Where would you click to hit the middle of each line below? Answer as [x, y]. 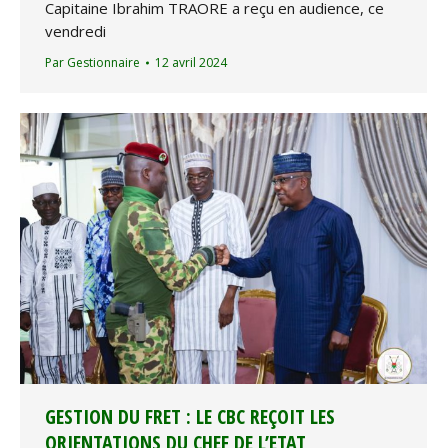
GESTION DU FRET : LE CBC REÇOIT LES [190, 417]
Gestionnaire [103, 63]
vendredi [75, 31]
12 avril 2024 [191, 63]
